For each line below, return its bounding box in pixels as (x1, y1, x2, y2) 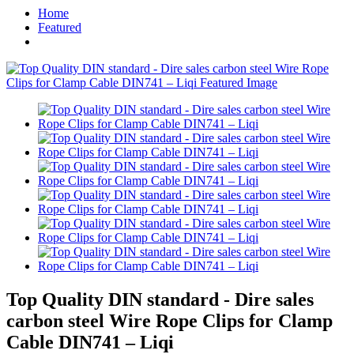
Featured (38, 21, 81, 34)
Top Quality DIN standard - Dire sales (6, 288, 314, 310)
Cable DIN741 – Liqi (6, 331, 174, 352)
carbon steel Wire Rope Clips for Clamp (6, 310, 333, 331)
